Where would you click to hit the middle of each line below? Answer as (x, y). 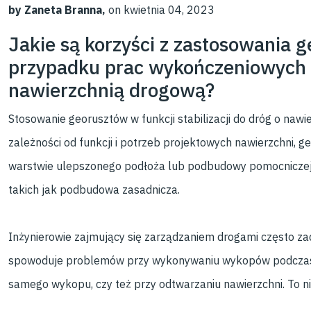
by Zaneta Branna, (57, 10)
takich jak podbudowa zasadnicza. (94, 190)
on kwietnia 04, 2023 (160, 10)
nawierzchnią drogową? (112, 90)
